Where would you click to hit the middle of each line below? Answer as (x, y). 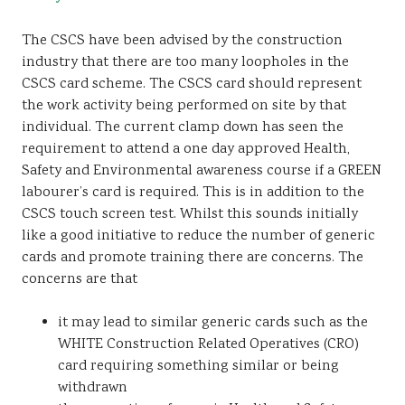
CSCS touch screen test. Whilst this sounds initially (190, 215)
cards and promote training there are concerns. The (193, 258)
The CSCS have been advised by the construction (182, 41)
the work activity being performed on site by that (184, 106)
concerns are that (80, 280)
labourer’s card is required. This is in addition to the (193, 193)
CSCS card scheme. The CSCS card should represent (192, 85)
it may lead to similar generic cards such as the (213, 323)
